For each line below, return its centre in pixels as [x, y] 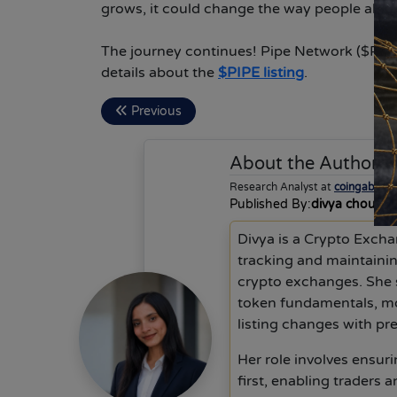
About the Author [306, 164]
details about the [160, 73]
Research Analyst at [282, 187]
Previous [155, 112]
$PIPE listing [261, 73]
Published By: [270, 205]
